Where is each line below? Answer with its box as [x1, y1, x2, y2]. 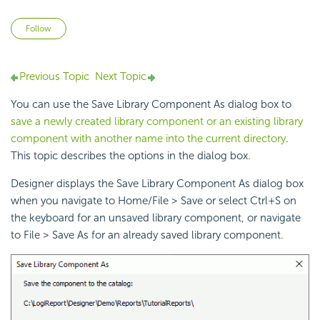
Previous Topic [19, 70, 89, 84]
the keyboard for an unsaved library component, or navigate [11, 211, 301, 225]
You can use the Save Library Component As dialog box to [11, 98, 291, 111]
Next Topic [95, 70, 146, 84]
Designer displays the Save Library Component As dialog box [11, 177, 304, 191]
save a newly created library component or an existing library [11, 115, 303, 129]
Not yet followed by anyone [66, 19, 200, 33]
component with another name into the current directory [11, 132, 286, 146]
